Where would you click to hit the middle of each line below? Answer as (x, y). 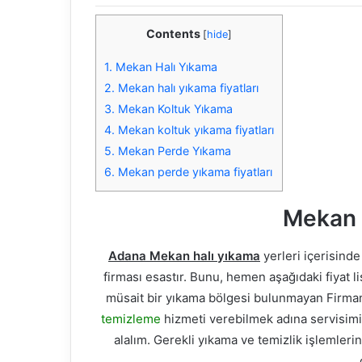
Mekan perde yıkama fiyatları (194, 172)
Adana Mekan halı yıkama (184, 256)
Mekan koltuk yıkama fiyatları (194, 130)
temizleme (130, 319)
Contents (173, 34)
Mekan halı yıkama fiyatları (187, 88)
